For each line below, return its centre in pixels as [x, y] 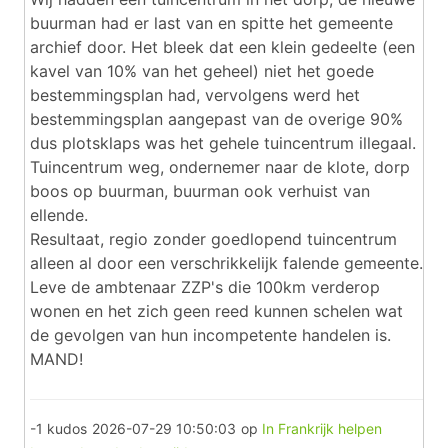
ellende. [59, 215]
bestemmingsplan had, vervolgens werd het [195, 95]
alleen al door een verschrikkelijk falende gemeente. [226, 263]
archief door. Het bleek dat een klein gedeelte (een [222, 47]
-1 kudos [58, 428]
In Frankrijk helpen [322, 428]
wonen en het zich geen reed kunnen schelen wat [216, 311]
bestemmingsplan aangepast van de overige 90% [216, 119]
